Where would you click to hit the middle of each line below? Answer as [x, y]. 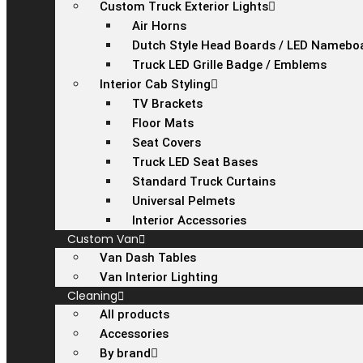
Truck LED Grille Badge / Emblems [229, 65]
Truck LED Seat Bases [195, 162]
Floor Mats [163, 123]
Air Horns [159, 26]
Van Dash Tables [148, 258]
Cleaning [92, 296]
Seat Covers [167, 143]
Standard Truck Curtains [204, 181]
